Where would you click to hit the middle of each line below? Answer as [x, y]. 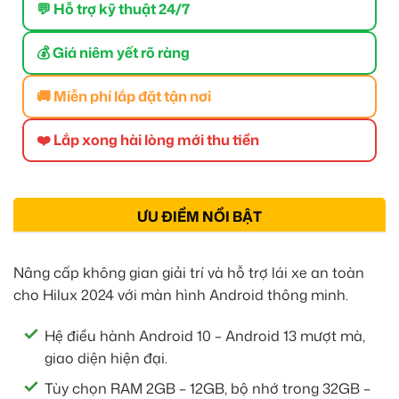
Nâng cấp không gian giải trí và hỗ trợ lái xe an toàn [189, 272]
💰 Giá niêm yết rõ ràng [113, 52]
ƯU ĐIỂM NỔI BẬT [199, 216]
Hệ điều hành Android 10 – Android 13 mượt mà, [205, 335]
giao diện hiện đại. [106, 358]
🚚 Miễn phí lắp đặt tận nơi [124, 96]
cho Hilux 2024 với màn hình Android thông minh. [181, 294]
